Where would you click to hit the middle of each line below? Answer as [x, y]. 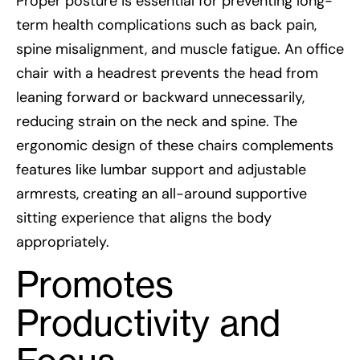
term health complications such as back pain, [166, 25]
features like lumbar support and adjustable [161, 169]
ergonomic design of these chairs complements [175, 145]
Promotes [95, 284]
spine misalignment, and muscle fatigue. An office [180, 49]
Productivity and [148, 323]
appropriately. [63, 241]
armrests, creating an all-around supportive [162, 193]
